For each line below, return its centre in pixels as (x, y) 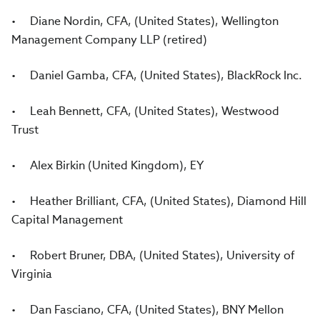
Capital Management (67, 220)
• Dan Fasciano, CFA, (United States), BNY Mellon (149, 310)
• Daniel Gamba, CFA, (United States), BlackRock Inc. (158, 75)
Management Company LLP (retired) (111, 40)
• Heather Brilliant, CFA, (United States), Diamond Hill (159, 201)
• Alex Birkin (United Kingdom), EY (109, 165)
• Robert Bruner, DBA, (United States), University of (153, 255)
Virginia (33, 274)
